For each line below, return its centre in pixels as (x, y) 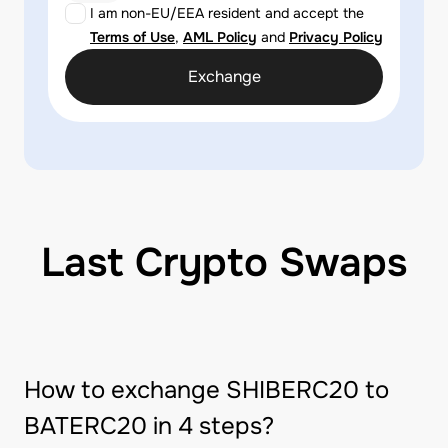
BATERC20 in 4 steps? (149, 426)
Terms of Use (132, 37)
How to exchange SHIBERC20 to (206, 390)
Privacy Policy (336, 37)
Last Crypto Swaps (224, 262)
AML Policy (220, 37)
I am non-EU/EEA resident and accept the (227, 13)
